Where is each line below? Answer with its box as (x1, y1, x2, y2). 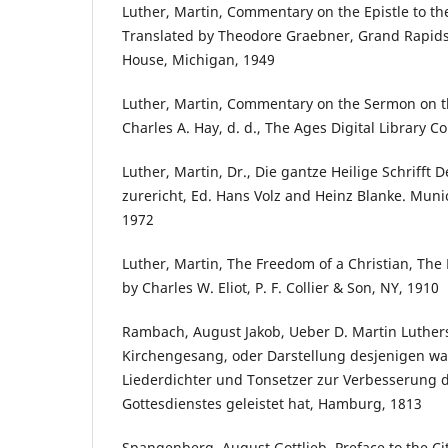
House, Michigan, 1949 (122, 49, 275, 69)
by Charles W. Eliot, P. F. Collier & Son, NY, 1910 (122, 278, 439, 298)
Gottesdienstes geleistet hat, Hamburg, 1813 (122, 394, 422, 414)
